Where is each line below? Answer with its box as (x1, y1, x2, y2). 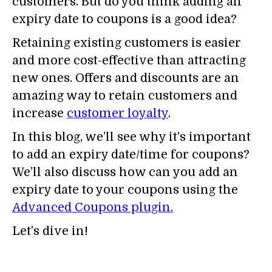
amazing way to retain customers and (12, 89, 237, 103)
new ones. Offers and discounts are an (12, 71, 239, 86)
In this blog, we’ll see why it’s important (12, 130, 251, 144)
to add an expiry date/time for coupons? (12, 148, 250, 162)
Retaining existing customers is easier (12, 36, 241, 50)
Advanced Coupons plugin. (12, 200, 173, 215)
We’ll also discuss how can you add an (12, 165, 238, 180)
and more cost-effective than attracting (12, 53, 246, 68)
